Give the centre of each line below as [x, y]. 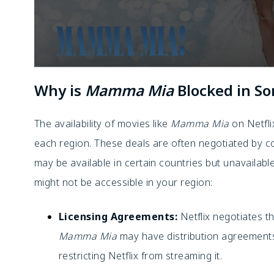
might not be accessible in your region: [124, 182]
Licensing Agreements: [118, 217]
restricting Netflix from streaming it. [141, 256]
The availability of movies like [103, 124]
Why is [60, 90]
